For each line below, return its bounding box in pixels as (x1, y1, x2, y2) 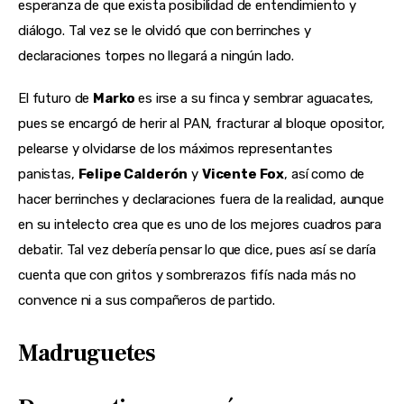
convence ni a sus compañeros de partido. (18, 292, 276, 309)
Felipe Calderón (78, 166, 188, 183)
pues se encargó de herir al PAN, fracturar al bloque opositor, (18, 115, 385, 133)
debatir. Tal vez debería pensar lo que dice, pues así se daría (18, 242, 376, 259)
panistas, (18, 166, 78, 183)
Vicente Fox (201, 166, 285, 183)
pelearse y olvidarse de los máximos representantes (18, 141, 333, 158)
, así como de (284, 166, 365, 183)
